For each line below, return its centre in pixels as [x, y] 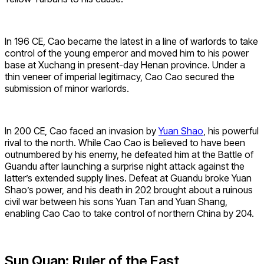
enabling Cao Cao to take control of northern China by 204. [129, 213]
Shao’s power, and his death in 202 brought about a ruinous [129, 189]
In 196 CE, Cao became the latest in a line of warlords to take [131, 41]
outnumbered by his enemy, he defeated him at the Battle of [129, 154]
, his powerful [231, 131]
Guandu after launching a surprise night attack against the [125, 166]
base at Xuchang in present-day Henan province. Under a [125, 65]
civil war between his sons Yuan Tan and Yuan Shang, [116, 201]
